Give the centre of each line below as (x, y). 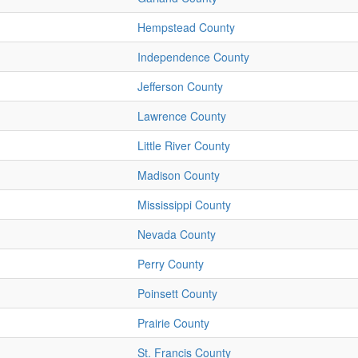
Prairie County (173, 323)
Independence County (193, 57)
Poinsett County (177, 294)
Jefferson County (180, 87)
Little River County (184, 146)
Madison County (179, 175)
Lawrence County (182, 116)
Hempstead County (186, 28)
